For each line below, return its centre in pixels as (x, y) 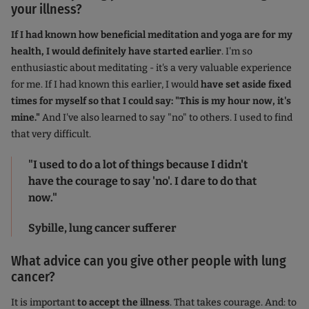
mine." (26, 118)
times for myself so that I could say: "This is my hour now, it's (151, 101)
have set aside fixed (246, 85)
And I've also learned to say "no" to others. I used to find (166, 118)
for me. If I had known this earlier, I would (106, 85)
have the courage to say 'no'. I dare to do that (142, 181)
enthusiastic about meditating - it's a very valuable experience (151, 68)
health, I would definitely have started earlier (116, 52)
